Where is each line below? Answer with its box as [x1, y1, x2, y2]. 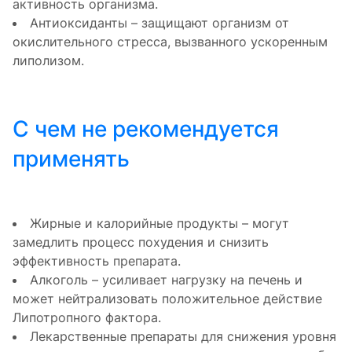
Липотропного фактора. [13, 309, 161, 325]
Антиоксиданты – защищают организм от [30, 14, 289, 31]
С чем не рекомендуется [13, 115, 279, 142]
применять [13, 145, 130, 172]
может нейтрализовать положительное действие [13, 290, 322, 306]
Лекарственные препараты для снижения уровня [30, 328, 336, 344]
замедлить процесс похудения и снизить [13, 233, 269, 250]
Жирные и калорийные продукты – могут [30, 214, 289, 231]
